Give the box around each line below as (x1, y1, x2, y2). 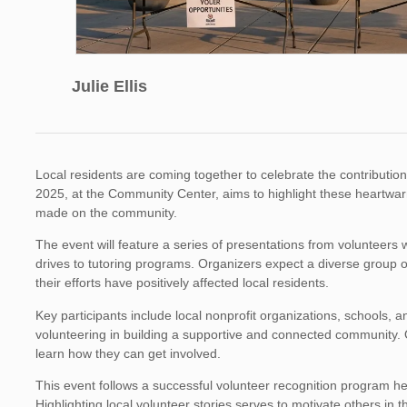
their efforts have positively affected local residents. (35, 275, 330, 291)
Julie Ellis (72, 76, 148, 95)
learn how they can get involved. (35, 345, 222, 361)
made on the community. (35, 204, 178, 220)
